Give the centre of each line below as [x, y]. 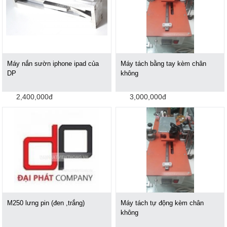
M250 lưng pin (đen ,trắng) [46, 203]
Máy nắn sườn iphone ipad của [53, 63]
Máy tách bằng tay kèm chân [164, 63]
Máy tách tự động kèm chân [162, 203]
